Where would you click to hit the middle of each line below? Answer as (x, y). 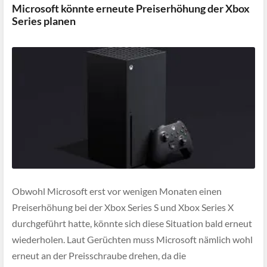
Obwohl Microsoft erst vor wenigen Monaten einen (117, 191)
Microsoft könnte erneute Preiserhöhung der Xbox (131, 8)
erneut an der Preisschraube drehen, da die (99, 256)
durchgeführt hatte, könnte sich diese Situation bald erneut (132, 223)
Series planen (44, 21)
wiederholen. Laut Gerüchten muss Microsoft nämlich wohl (132, 240)
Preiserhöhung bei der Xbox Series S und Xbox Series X (123, 207)
